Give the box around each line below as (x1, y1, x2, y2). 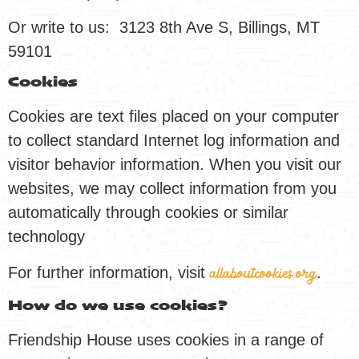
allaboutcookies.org (210, 265, 317, 284)
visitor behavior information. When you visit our (8, 155, 341, 174)
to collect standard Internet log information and (8, 131, 340, 150)
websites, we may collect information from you (8, 179, 337, 198)
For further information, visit (8, 263, 210, 281)
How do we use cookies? (8, 299, 228, 314)
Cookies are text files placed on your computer (8, 107, 339, 126)
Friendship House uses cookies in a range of (8, 331, 324, 349)
